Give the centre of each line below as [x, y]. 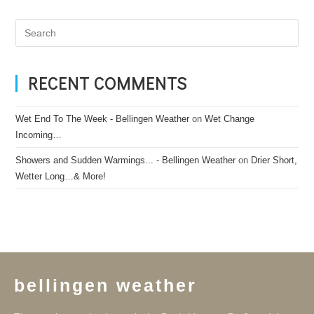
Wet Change [230, 119]
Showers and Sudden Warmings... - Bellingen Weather [126, 161]
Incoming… [39, 135]
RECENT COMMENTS [108, 83]
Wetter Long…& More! [61, 177]
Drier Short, [274, 161]
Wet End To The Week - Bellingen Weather [103, 119]
